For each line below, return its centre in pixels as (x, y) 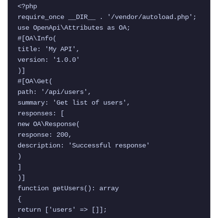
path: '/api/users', (54, 92)
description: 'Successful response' (84, 146)
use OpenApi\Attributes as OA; (74, 28)
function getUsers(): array (68, 189)
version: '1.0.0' (49, 60)
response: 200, (45, 135)
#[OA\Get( (35, 82)
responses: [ (41, 114)
